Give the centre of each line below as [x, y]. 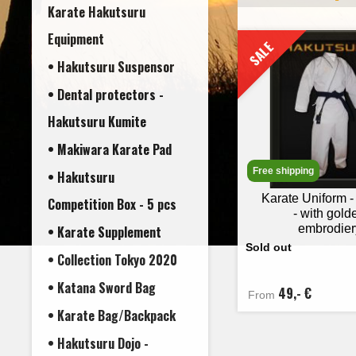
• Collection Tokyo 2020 [112, 259]
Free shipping [284, 170]
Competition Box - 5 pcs [112, 204]
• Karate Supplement [104, 232]
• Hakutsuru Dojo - [98, 343]
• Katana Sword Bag [102, 287]
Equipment [76, 39]
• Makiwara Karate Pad [110, 149]
